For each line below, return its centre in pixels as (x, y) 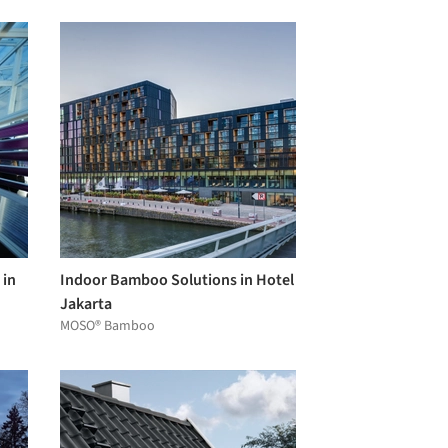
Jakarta (86, 303)
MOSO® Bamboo (107, 325)
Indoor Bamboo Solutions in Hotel (177, 279)
